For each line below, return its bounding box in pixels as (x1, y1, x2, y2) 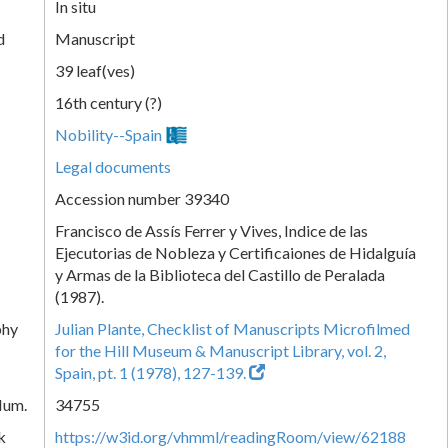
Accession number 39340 (55, 188, 229, 208)
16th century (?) (55, 92, 162, 112)
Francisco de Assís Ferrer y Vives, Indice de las (55, 220, 368, 240)
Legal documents (55, 156, 171, 176)
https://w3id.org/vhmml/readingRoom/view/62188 (55, 426, 406, 446)
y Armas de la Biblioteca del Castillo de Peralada (55, 264, 385, 284)
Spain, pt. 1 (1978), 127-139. (55, 362, 249, 382)
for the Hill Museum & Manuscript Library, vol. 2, (55, 340, 386, 360)
